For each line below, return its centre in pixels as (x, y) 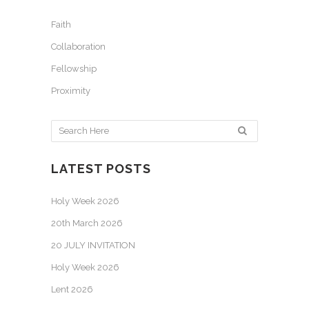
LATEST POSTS (101, 168)
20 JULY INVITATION (93, 245)
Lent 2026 (72, 289)
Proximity (71, 90)
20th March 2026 (87, 223)
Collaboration (78, 46)
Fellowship (74, 68)
